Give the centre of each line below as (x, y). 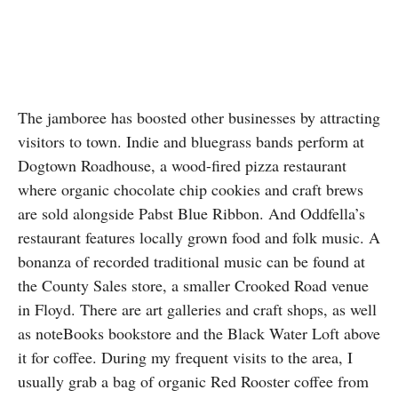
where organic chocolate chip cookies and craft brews (191, 189)
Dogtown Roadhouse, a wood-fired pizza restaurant (182, 165)
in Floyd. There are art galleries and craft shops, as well (197, 309)
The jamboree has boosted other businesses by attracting (199, 117)
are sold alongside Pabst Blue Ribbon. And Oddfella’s (191, 213)
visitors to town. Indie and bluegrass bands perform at (191, 141)
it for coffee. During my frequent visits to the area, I (185, 357)
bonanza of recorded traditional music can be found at (191, 261)
